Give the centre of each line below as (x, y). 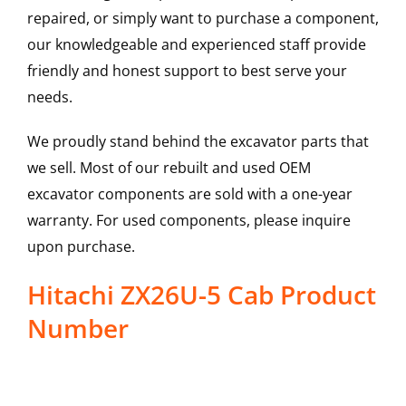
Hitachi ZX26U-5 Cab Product (201, 295)
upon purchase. (81, 247)
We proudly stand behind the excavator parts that (198, 142)
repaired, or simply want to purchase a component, (203, 19)
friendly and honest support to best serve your (187, 71)
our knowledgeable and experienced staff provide (196, 45)
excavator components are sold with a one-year (189, 194)
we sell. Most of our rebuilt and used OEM (169, 168)
